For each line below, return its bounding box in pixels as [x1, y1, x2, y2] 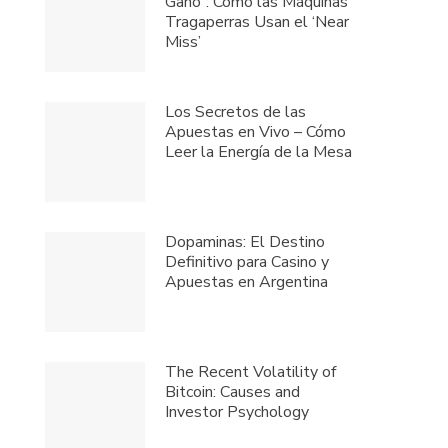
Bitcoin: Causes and [165, 381, 301, 404]
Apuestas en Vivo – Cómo [165, 121, 347, 144]
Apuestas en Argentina [165, 271, 329, 294]
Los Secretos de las [165, 101, 307, 124]
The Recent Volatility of [165, 361, 337, 384]
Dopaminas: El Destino [165, 231, 326, 254]
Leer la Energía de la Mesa [165, 141, 353, 164]
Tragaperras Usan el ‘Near [165, 11, 350, 34]
